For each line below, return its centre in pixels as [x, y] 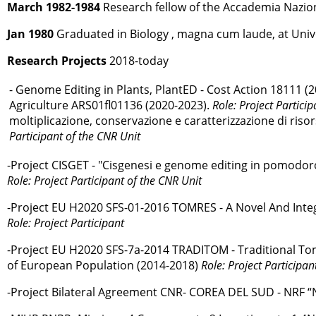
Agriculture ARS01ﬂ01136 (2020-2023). [111, 105]
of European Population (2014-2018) [104, 266]
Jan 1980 [30, 34]
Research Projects [57, 61]
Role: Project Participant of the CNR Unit [104, 181]
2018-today [138, 61]
